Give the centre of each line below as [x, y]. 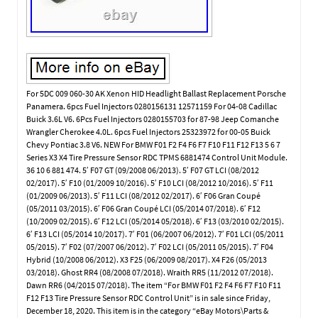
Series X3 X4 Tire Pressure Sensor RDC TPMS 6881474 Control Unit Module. [157, 157]
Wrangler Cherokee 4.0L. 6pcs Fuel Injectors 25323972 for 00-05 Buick [149, 131]
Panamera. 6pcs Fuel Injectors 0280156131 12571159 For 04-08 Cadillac [152, 106]
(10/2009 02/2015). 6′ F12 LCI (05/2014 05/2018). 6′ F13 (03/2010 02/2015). [155, 221]
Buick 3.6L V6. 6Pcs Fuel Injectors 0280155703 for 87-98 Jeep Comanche [153, 119]
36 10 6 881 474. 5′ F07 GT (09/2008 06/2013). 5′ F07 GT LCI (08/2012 [143, 170]
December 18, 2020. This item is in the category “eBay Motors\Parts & [148, 310]
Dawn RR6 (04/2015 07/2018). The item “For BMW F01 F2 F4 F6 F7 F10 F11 [154, 285]
